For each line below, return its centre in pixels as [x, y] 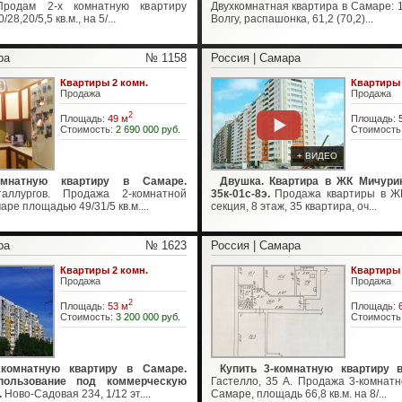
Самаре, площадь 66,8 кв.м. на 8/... [298, 394]
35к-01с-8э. [243, 194]
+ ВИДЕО [317, 156]
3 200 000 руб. [148, 316]
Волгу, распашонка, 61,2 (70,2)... [292, 19]
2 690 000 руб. [148, 129]
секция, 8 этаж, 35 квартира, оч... [293, 206]
